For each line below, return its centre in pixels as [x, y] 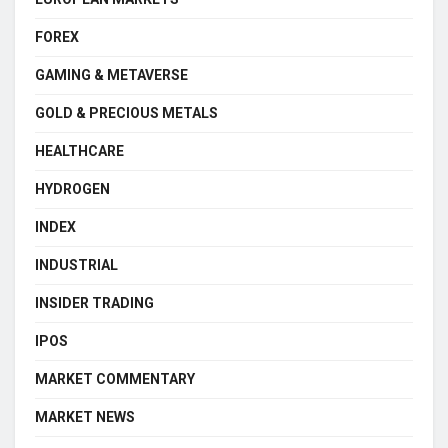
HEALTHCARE [79, 150]
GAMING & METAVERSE [111, 74]
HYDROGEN [72, 188]
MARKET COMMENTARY [115, 378]
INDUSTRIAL [76, 264]
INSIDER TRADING [94, 302]
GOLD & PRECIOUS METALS [126, 112]
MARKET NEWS [85, 416]
